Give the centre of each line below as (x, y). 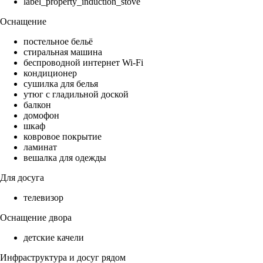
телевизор (43, 198)
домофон (41, 116)
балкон (37, 105)
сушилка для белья (61, 84)
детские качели (54, 238)
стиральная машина (63, 52)
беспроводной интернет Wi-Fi (83, 63)
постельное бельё (58, 42)
